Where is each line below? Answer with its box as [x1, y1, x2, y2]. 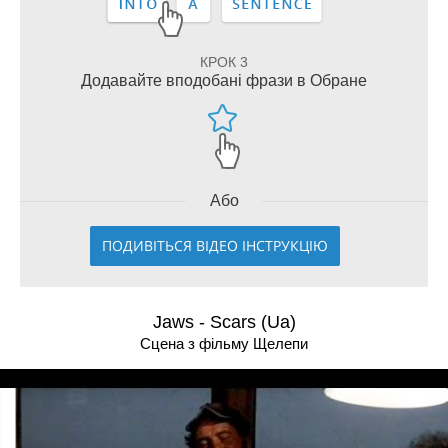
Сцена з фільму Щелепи [140, 335, 308, 352]
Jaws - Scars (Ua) [152, 312, 296, 332]
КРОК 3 [200, 54, 248, 70]
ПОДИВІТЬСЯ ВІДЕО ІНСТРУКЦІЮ [102, 236, 328, 255]
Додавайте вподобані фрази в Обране [81, 72, 367, 89]
